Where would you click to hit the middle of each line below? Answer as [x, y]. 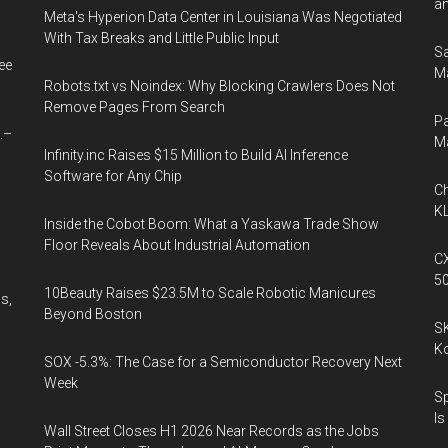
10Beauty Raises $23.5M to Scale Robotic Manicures [210, 293]
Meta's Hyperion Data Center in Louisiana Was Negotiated [223, 17]
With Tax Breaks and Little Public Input [161, 38]
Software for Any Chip [113, 176]
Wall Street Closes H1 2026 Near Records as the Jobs [211, 431]
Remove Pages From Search [134, 107]
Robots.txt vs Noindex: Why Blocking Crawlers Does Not [219, 86]
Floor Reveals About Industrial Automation [177, 245]
